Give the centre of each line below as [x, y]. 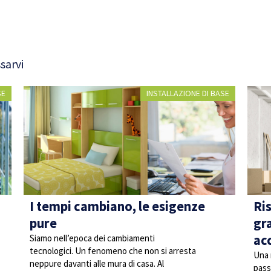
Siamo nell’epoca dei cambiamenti [92, 238]
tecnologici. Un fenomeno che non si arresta [113, 251]
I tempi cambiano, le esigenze [117, 206]
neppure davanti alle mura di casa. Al [97, 263]
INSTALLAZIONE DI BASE [188, 93]
